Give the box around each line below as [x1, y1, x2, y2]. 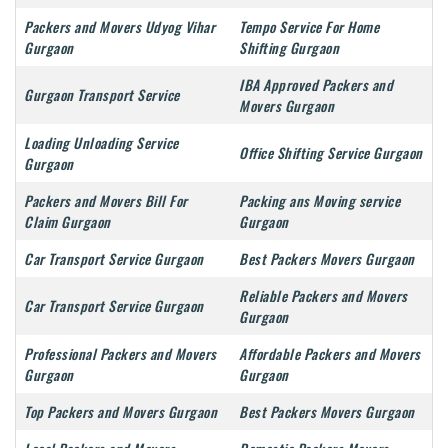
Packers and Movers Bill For [24, 190, 188, 212]
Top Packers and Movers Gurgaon [24, 401, 217, 423]
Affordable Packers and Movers [239, 343, 421, 365]
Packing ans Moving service [239, 190, 400, 212]
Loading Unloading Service [24, 132, 179, 154]
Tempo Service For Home [239, 16, 379, 38]
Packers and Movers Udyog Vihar [24, 16, 215, 38]
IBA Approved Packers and [239, 74, 393, 96]
